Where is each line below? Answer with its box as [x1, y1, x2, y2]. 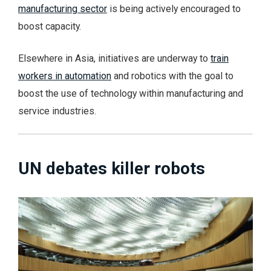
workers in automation [18, 70, 111, 82]
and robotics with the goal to [111, 70, 233, 82]
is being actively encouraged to [107, 2, 241, 15]
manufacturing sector [18, 2, 107, 15]
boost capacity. [18, 20, 81, 32]
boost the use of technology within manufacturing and [18, 87, 243, 99]
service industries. [18, 105, 96, 117]
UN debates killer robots [18, 158, 205, 178]
